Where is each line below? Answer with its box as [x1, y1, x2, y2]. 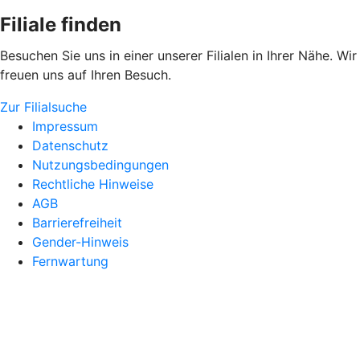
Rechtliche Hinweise [32, 175, 153, 192]
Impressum [32, 117, 98, 134]
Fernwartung [32, 252, 108, 269]
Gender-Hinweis [32, 233, 129, 250]
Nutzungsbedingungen [32, 156, 169, 173]
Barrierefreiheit [32, 214, 122, 231]
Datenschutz [32, 137, 108, 153]
